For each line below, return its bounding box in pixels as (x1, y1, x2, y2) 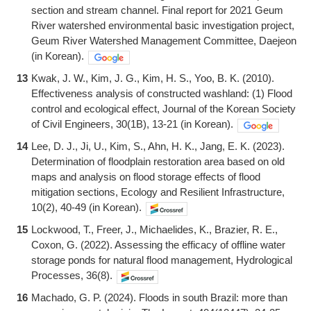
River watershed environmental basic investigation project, (31, 19, 294, 31)
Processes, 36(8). (31, 269, 112, 281)
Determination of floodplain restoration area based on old (31, 155, 285, 167)
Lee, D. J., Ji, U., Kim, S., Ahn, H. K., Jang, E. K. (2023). (31, 140, 285, 152)
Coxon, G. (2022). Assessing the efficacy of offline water (31, 238, 285, 251)
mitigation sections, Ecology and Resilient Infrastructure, (31, 185, 285, 198)
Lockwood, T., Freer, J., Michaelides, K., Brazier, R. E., (31, 223, 278, 235)
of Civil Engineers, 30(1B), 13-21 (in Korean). (31, 117, 233, 130)
